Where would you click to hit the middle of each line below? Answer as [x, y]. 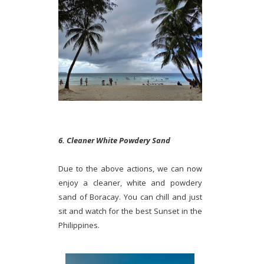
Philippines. [79, 225]
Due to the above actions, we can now [130, 168]
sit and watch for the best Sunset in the [130, 211]
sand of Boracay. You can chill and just [130, 197]
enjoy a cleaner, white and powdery [130, 182]
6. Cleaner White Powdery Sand [114, 140]
